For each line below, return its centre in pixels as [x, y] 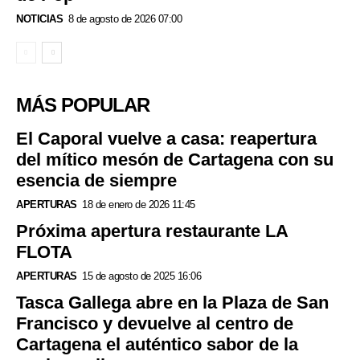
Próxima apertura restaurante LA [152, 231]
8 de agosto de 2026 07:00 [125, 18]
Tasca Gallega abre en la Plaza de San [172, 302]
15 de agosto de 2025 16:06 [141, 276]
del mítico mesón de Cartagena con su [175, 159]
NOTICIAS [39, 18]
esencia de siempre [96, 180]
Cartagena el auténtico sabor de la [157, 344]
